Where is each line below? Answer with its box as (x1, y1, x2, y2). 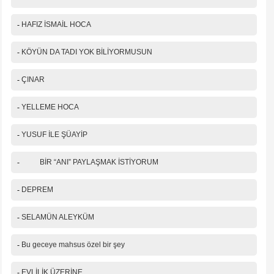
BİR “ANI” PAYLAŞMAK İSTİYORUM (21, 158, 158, 167)
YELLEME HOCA (21, 103, 79, 112)
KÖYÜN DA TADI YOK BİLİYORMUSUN (21, 48, 152, 57)
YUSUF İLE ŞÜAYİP (21, 130, 87, 139)
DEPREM (21, 185, 53, 194)
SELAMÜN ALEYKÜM (21, 213, 94, 222)
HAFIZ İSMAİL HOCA (21, 20, 91, 29)
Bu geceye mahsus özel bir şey (21, 240, 125, 250)
